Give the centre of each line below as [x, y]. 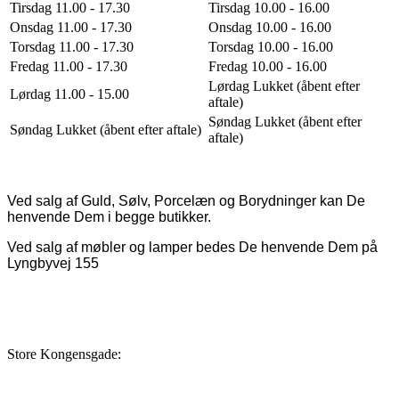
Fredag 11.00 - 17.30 [69, 67]
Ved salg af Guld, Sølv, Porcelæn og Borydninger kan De [186, 201]
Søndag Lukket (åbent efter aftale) [106, 130]
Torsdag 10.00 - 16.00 [271, 47]
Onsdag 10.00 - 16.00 [270, 28]
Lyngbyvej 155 [53, 264]
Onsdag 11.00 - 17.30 [71, 28]
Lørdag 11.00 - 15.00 [69, 94]
